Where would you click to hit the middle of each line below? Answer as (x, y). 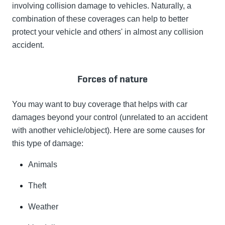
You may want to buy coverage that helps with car (100, 104)
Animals (43, 165)
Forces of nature (113, 79)
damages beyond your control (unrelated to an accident (110, 118)
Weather (43, 207)
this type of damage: (48, 144)
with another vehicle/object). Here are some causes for (108, 131)
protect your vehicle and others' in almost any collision (108, 32)
